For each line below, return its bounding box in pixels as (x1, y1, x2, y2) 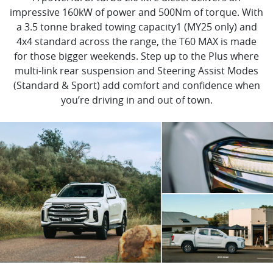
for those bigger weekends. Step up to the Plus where (14, 49, 259, 63)
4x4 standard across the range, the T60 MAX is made (16, 34, 257, 48)
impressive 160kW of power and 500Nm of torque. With (10, 5, 263, 19)
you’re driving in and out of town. (60, 93, 213, 107)
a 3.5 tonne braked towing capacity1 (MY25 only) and (16, 19, 257, 34)
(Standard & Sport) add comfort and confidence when (13, 78, 260, 92)
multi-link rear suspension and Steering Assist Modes (15, 63, 258, 77)
